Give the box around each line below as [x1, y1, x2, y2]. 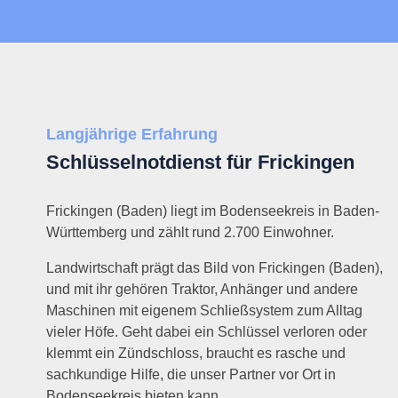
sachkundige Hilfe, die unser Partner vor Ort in [46, 367, 337, 382]
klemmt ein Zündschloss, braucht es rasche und [46, 346, 346, 361]
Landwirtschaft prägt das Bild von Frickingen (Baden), [46, 260, 384, 275]
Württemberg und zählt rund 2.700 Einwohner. [46, 225, 335, 240]
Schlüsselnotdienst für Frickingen [46, 151, 355, 173]
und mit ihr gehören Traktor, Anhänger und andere [46, 282, 359, 297]
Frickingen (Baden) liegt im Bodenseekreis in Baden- [46, 203, 380, 219]
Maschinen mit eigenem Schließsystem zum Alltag [46, 303, 363, 318]
